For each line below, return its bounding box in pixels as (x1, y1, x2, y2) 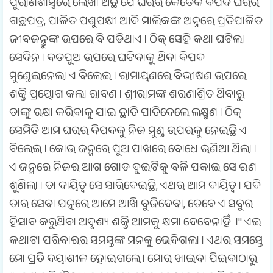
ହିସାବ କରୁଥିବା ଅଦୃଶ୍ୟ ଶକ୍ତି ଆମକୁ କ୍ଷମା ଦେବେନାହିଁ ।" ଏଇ (9, 214, 261, 234)
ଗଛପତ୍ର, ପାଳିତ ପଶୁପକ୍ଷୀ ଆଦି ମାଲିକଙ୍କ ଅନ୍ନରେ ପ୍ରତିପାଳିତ (9, 13, 263, 33)
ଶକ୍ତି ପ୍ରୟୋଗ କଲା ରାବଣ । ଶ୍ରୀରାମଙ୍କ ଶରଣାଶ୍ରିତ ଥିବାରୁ (9, 87, 244, 106)
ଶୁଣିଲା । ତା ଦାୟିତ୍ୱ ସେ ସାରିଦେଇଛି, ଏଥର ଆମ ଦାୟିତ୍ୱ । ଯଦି (9, 178, 261, 197)
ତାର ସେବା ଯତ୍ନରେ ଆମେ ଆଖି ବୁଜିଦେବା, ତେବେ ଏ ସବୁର (9, 196, 253, 216)
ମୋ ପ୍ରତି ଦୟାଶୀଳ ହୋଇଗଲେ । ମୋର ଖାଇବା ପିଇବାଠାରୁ (9, 251, 257, 271)
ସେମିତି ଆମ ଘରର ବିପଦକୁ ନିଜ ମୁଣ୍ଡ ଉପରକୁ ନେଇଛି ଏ (9, 123, 247, 143)
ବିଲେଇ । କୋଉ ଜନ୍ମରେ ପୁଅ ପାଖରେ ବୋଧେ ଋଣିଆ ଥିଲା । (9, 141, 257, 161)
